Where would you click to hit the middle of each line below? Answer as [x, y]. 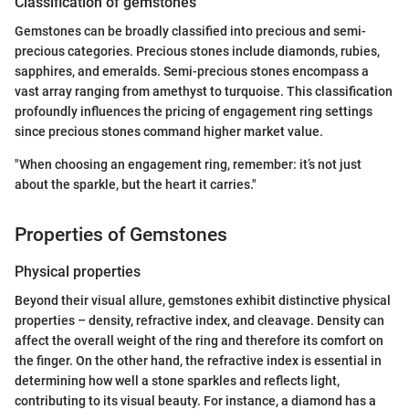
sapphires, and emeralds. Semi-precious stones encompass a [192, 72]
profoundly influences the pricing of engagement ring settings [194, 112]
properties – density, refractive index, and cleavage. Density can [199, 321]
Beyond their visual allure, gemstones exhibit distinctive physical [203, 301]
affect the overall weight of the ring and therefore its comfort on [199, 341]
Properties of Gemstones [121, 235]
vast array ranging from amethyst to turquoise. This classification [204, 92]
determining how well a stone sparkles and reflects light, [177, 381]
